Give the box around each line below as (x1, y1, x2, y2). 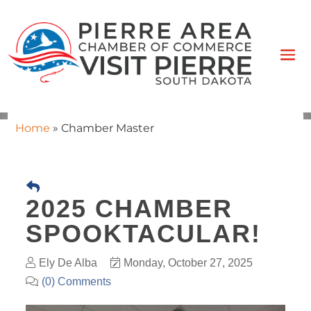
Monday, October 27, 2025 (123, 256, 253, 269)
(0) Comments (41, 275, 111, 287)
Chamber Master (60, 121, 154, 135)
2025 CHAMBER (25, 194, 233, 223)
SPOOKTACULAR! (25, 219, 261, 248)
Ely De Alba (38, 256, 97, 269)
